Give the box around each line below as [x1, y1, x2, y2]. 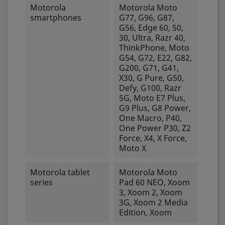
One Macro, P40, [119, 113, 182, 124]
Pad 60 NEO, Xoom [119, 177, 190, 188]
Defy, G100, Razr [119, 82, 181, 93]
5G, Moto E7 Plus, [119, 92, 185, 103]
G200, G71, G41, [119, 62, 179, 73]
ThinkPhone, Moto [119, 42, 189, 53]
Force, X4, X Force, [119, 133, 187, 144]
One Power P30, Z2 [119, 123, 191, 134]
